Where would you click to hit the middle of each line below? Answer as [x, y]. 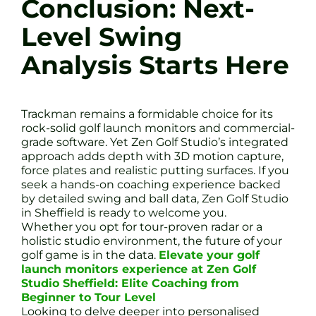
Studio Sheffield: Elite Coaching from [130, 283]
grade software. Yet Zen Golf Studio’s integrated [155, 142]
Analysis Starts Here [155, 65]
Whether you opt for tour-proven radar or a [142, 226]
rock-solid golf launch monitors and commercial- [158, 128]
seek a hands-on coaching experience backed [151, 184]
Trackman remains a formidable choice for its [147, 114]
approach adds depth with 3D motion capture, [152, 156]
